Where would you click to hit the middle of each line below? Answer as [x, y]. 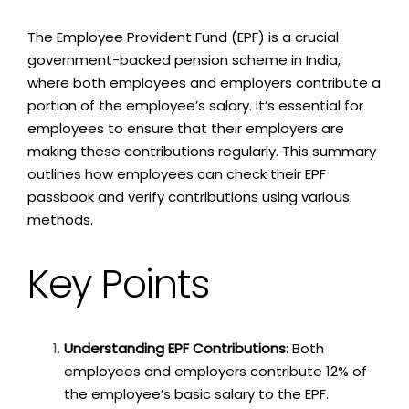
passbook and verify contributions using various [189, 197]
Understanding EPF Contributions [175, 349]
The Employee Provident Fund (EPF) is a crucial [183, 37]
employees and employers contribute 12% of [215, 372]
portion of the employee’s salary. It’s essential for [195, 106]
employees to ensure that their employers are [186, 129]
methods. [60, 220]
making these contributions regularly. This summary [202, 152]
